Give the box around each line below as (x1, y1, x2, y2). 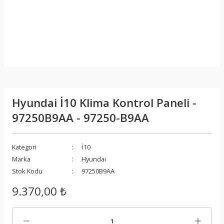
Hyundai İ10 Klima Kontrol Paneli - (12, 95, 196, 110)
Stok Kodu (12, 166, 42, 175)
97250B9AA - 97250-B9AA (12, 110, 149, 125)
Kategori (12, 142, 36, 151)
